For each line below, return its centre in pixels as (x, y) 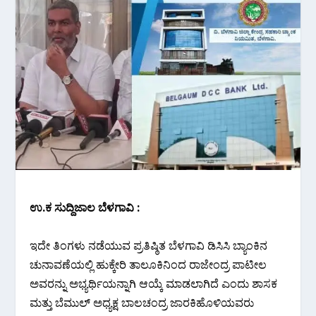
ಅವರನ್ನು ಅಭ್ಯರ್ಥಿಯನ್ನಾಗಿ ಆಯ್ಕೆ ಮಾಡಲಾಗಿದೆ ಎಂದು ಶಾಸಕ (154, 283)
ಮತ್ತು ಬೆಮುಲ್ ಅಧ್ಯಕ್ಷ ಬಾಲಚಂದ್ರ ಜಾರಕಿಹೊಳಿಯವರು (142, 302)
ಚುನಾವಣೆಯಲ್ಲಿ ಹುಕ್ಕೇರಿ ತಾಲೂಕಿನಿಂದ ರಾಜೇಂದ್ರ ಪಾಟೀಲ (148, 264)
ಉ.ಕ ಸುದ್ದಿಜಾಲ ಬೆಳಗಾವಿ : (85, 207)
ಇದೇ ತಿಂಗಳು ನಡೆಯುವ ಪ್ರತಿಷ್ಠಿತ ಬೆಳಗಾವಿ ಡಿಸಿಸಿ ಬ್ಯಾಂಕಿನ (149, 245)
